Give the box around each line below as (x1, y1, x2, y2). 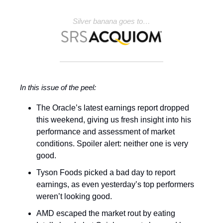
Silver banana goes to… (73, 17, 150, 25)
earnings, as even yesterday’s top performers (36, 180, 194, 189)
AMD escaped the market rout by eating (36, 209, 175, 218)
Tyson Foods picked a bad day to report (36, 168, 175, 177)
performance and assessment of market (36, 127, 175, 136)
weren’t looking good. (36, 192, 114, 201)
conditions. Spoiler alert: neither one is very (36, 139, 188, 148)
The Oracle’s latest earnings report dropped (36, 104, 189, 112)
